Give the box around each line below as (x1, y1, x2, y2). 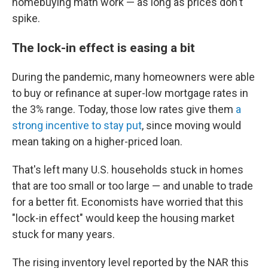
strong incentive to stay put (12, 119, 142, 132)
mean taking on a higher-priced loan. (12, 135, 182, 148)
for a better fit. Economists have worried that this (12, 196, 243, 208)
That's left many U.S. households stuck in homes (12, 163, 243, 176)
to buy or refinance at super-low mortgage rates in (12, 87, 248, 99)
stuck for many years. (12, 228, 115, 240)
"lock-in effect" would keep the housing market (12, 212, 234, 224)
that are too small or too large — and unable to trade (12, 179, 253, 192)
